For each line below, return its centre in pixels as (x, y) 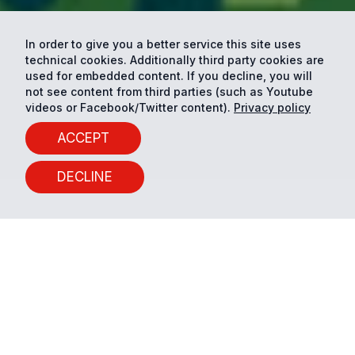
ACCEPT (83, 138)
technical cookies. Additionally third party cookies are (175, 60)
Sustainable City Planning (169, 306)
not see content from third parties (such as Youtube (169, 92)
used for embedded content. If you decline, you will (169, 76)
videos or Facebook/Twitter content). (128, 107)
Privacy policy (272, 107)
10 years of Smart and (147, 276)
